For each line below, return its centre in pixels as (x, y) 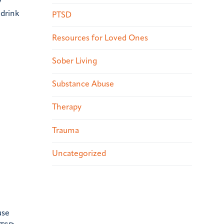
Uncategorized (79, 154)
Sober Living (74, 61)
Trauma (65, 131)
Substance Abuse (83, 85)
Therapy (67, 108)
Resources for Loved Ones (100, 38)
